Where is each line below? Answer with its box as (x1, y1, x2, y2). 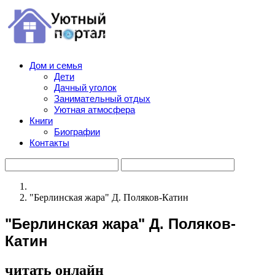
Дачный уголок (54, 82, 117, 93)
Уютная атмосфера (54, 104, 135, 115)
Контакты (29, 137, 69, 148)
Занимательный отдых (54, 93, 150, 104)
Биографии (54, 126, 100, 137)
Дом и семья (29, 60, 82, 71)
